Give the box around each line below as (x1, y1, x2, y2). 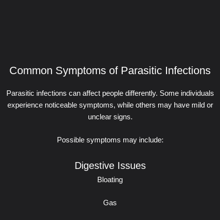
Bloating (97, 175, 123, 184)
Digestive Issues (74, 160, 146, 171)
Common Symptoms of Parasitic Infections (9, 64, 211, 77)
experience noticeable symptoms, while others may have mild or (7, 101, 213, 109)
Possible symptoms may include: (56, 136, 164, 144)
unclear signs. (87, 112, 133, 121)
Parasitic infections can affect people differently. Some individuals (6, 89, 214, 97)
